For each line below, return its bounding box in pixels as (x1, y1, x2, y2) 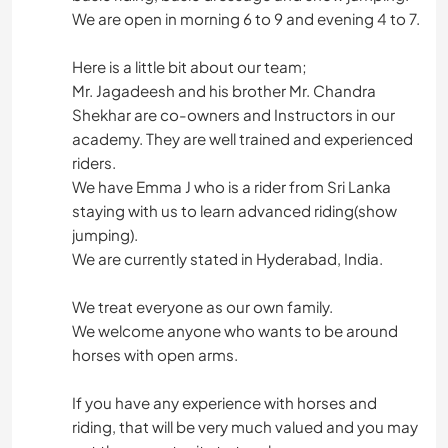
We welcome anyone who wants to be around (72, 321, 398, 341)
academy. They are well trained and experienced (72, 129, 413, 149)
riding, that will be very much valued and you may (72, 417, 418, 437)
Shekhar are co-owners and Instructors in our (72, 105, 395, 125)
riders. (72, 153, 116, 173)
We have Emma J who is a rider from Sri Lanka (72, 177, 391, 197)
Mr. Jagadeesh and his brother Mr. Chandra (72, 81, 376, 101)
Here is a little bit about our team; (72, 57, 307, 77)
